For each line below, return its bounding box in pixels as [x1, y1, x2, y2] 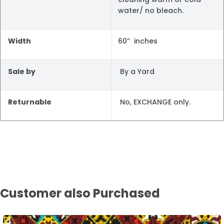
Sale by [6, 66, 37, 76]
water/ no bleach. [118, 5, 183, 15]
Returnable [6, 96, 51, 107]
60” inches [118, 35, 157, 46]
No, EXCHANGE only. [118, 96, 190, 107]
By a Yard [118, 66, 154, 76]
